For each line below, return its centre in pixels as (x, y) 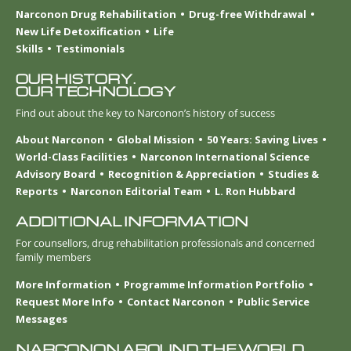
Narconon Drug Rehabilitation (96, 14)
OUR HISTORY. (76, 79)
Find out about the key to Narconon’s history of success (145, 113)
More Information (63, 284)
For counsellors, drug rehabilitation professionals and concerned (165, 243)
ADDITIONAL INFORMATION (132, 222)
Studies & (293, 174)
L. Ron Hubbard (255, 192)
